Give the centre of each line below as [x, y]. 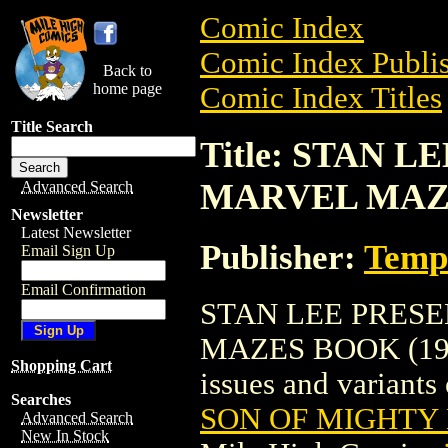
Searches [41, 399]
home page [127, 88]
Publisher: [282, 256]
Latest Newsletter [76, 232]
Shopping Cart [61, 365]
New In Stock [65, 435]
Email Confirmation [83, 289]
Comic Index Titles [321, 98]
